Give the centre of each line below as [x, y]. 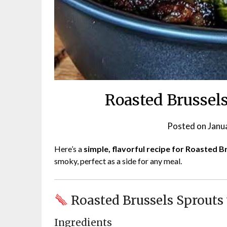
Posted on [188, 126]
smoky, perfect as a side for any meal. [118, 161]
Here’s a [69, 148]
